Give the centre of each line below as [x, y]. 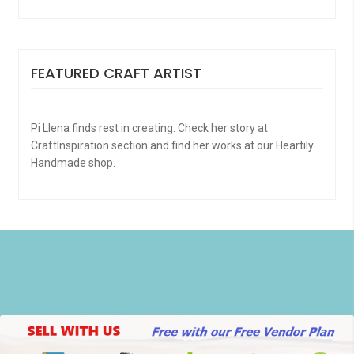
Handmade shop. [73, 163]
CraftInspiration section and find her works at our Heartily [172, 146]
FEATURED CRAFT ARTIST [116, 73]
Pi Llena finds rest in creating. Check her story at [149, 128]
